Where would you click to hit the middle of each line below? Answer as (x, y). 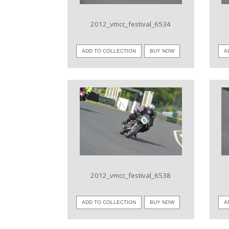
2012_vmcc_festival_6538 (131, 175)
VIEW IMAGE (131, 121)
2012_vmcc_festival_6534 (131, 24)
